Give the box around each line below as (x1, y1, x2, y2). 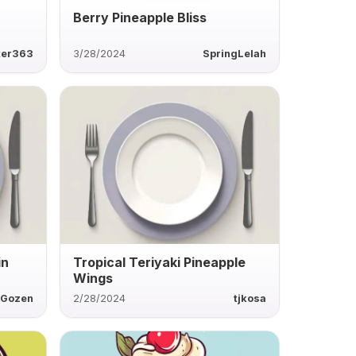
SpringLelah (202, 47, 266, 60)
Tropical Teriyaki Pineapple (72, 253, 246, 270)
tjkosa (233, 292, 266, 304)
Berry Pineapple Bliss (72, 9, 207, 25)
